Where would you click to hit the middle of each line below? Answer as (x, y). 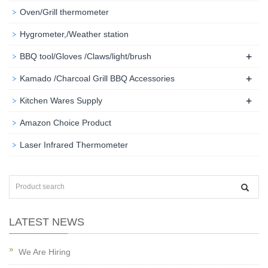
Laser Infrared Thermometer (74, 145)
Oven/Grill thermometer (64, 12)
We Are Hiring (45, 252)
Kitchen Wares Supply (61, 100)
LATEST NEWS (47, 222)
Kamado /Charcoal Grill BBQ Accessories (97, 78)
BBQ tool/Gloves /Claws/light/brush (86, 56)
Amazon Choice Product (66, 123)
